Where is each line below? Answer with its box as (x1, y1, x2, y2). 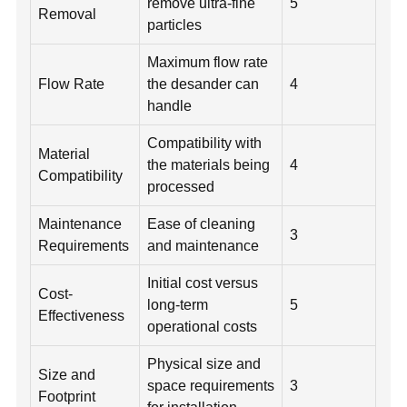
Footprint (38, 389, 96, 405)
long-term (147, 297, 209, 313)
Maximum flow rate (147, 55, 269, 71)
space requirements (147, 378, 275, 394)
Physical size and (147, 356, 262, 372)
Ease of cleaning (147, 216, 256, 233)
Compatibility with (147, 135, 263, 152)
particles (147, 17, 203, 34)
